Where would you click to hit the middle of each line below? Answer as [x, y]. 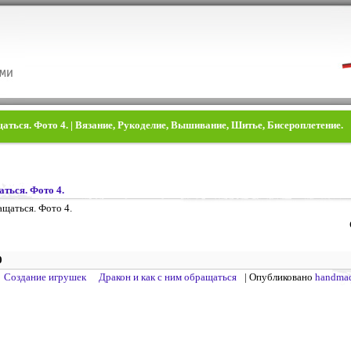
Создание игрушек [45, 277]
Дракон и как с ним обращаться [168, 277]
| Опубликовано [280, 277]
